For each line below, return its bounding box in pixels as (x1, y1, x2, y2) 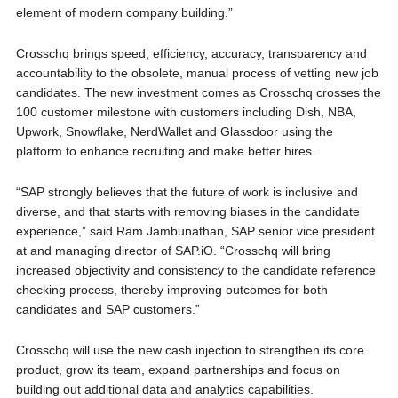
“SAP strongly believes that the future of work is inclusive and (15, 185, 358, 200)
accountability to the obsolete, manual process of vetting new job (15, 66, 378, 81)
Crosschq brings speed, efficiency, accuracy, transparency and (15, 46, 367, 61)
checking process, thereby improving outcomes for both (15, 283, 328, 298)
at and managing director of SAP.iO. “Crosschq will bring (15, 243, 330, 259)
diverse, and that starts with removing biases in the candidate (15, 204, 360, 219)
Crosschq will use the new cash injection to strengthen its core (15, 343, 364, 358)
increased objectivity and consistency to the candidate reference (15, 263, 376, 278)
